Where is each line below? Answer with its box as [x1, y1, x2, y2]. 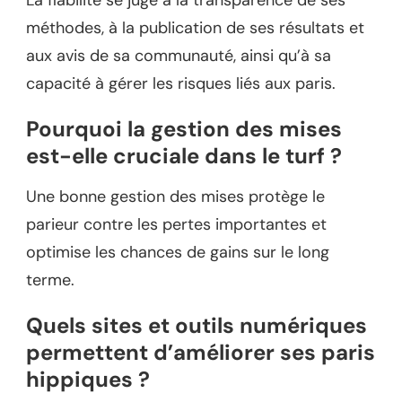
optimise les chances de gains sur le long [26, 241, 329, 264]
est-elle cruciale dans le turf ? [26, 141, 342, 170]
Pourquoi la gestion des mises [26, 114, 342, 143]
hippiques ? [26, 365, 150, 394]
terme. [26, 269, 74, 292]
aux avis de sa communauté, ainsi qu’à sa [26, 44, 331, 66]
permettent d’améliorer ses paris [26, 338, 375, 367]
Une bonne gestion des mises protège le [26, 186, 325, 208]
